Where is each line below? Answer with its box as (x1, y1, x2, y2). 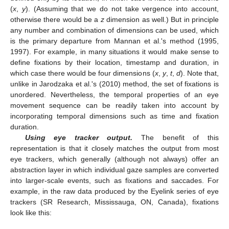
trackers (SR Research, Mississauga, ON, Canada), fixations (10, 198, 219, 207)
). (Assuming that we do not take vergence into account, (25, 5, 219, 13)
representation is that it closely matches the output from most (10, 144, 219, 153)
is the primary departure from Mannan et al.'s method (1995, (10, 37, 219, 45)
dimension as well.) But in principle (104, 15, 219, 24)
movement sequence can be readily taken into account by (10, 101, 219, 110)
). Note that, (180, 69, 219, 78)
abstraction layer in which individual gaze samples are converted (10, 166, 219, 174)
